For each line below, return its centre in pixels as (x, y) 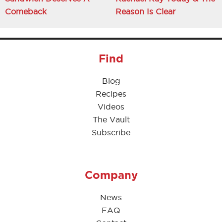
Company (111, 174)
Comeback (26, 11)
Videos (111, 106)
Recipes (111, 93)
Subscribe (111, 132)
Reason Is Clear (145, 11)
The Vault (111, 119)
